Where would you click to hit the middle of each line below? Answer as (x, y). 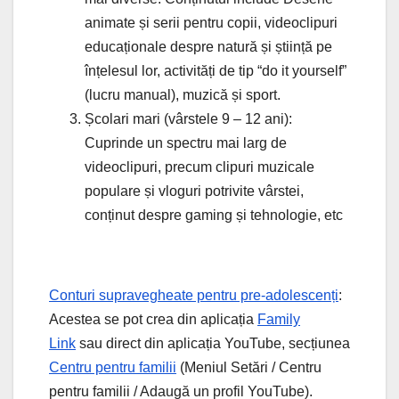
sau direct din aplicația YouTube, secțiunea (213, 343)
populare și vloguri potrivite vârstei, (194, 191)
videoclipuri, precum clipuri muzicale (199, 167)
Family (279, 319)
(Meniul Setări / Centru (249, 367)
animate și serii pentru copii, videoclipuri (211, 22)
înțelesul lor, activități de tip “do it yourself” (216, 70)
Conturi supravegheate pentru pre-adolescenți (194, 295)
